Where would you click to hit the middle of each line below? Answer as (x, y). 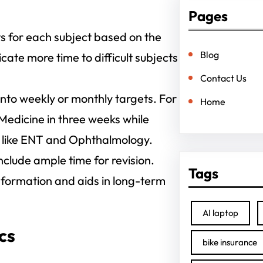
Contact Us (223, 78)
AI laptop (220, 213)
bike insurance (230, 242)
